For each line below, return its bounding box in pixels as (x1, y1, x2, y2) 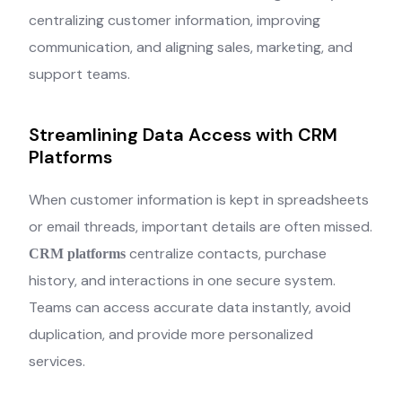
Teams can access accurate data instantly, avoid (29, 298, 352, 317)
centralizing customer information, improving (29, 11, 321, 30)
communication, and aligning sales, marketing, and (29, 38, 354, 57)
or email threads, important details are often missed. (29, 217, 373, 236)
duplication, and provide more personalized (29, 325, 314, 344)
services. (29, 352, 86, 371)
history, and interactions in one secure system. (29, 271, 336, 290)
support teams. (29, 65, 131, 83)
